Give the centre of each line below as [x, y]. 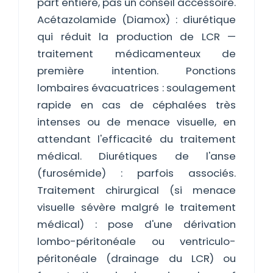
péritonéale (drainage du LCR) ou [136, 258]
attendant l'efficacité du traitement [136, 139]
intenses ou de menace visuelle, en [136, 122]
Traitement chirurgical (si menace [136, 190]
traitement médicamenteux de [136, 54]
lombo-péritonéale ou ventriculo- [136, 241]
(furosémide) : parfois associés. [136, 173]
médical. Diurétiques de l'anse [136, 156]
